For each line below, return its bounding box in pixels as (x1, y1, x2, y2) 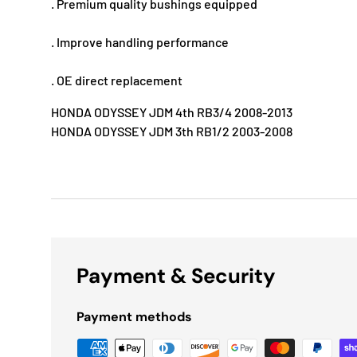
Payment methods (76, 308, 192, 326)
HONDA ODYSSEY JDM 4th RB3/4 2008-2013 (51, 104, 292, 120)
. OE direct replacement (51, 73, 182, 88)
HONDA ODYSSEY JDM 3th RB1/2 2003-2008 (51, 124, 292, 139)
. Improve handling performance (51, 34, 229, 50)
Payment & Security (76, 262, 276, 290)
